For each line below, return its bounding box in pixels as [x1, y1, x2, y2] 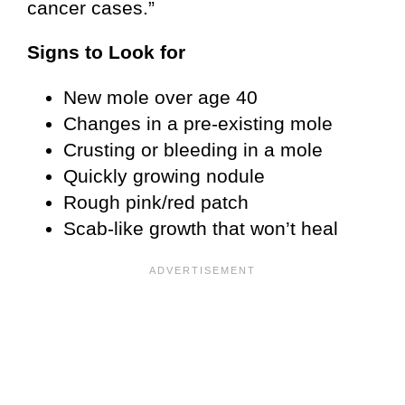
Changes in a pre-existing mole [63, 112, 333, 134]
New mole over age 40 [63, 86, 258, 108]
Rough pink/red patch [63, 191, 249, 212]
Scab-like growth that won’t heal [63, 217, 338, 239]
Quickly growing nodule [63, 165, 265, 186]
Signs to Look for [27, 41, 185, 62]
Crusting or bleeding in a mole [63, 138, 323, 160]
